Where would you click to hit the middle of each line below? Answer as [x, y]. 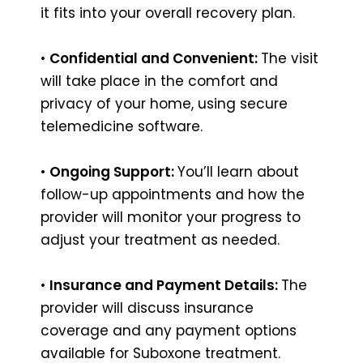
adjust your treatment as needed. [160, 239]
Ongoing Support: [113, 171]
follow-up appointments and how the [173, 194]
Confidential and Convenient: [155, 58]
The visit [290, 58]
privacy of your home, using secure [164, 103]
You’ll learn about [238, 171]
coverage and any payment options [169, 330]
